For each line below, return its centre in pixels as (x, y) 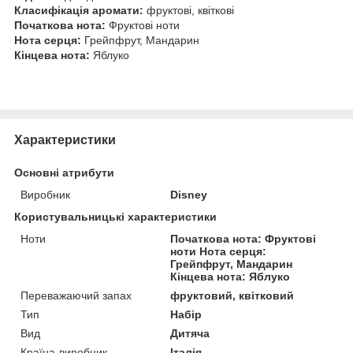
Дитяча (190, 333)
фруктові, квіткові (189, 10)
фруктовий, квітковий (232, 295)
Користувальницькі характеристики (115, 216)
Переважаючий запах (76, 295)
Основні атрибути (64, 172)
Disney (189, 194)
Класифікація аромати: (79, 10)
